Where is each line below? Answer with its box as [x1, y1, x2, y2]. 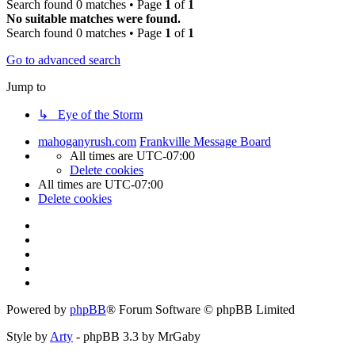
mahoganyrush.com [38, 134, 136, 148]
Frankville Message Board [139, 134, 271, 148]
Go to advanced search [6, 52, 120, 67]
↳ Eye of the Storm [38, 107, 143, 121]
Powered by [6, 302, 70, 316]
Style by [6, 329, 50, 343]
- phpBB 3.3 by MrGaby [73, 329, 200, 343]
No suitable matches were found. [6, 11, 181, 25]
